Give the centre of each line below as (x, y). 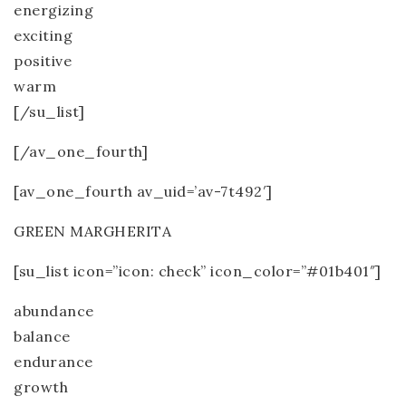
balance (42, 336)
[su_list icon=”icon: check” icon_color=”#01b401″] (198, 271)
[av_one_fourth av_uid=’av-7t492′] (143, 191)
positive (43, 61)
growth (41, 387)
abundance (54, 311)
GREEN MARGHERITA (92, 231)
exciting (43, 35)
